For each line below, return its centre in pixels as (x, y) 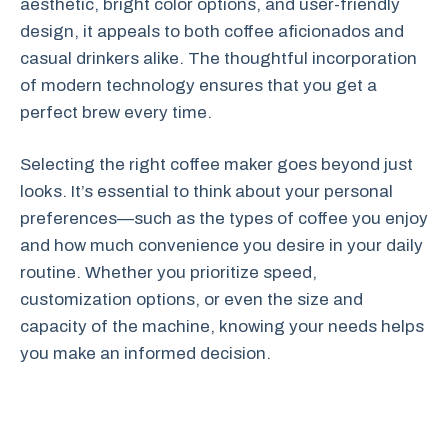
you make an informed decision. (145, 353)
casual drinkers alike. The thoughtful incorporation (218, 58)
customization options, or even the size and (191, 299)
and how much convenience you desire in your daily (221, 245)
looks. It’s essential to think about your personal (206, 191)
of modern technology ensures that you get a (198, 85)
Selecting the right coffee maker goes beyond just (216, 164)
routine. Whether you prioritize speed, (168, 272)
